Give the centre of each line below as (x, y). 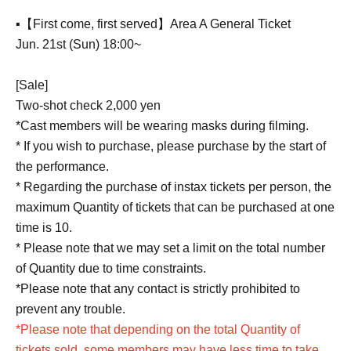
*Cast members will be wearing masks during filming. (162, 125)
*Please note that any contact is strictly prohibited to (158, 288)
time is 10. (44, 227)
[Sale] (32, 85)
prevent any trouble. (71, 309)
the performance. (62, 166)
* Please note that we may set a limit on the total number (170, 248)
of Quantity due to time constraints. (111, 268)
